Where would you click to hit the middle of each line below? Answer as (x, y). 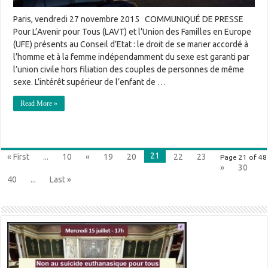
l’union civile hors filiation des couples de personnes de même (129, 70)
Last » (61, 180)
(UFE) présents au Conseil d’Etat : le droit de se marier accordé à (131, 45)
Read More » (39, 104)
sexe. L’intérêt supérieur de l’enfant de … (90, 82)
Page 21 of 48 (243, 157)
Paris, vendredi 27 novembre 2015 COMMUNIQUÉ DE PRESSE (129, 19)
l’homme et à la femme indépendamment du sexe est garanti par (132, 57)
